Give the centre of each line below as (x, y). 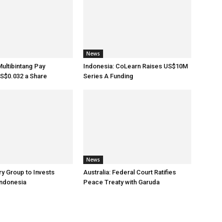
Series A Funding (108, 76)
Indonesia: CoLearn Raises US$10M (136, 66)
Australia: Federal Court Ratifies (130, 172)
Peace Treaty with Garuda (121, 182)
